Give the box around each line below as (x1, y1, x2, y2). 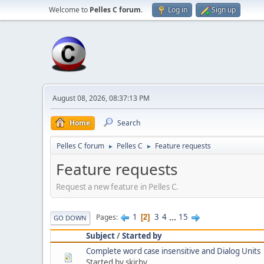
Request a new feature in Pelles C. (56, 181, 179, 192)
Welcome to (49, 5, 90, 15)
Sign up (212, 5, 236, 15)
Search (117, 118, 140, 128)
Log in (168, 5, 187, 15)
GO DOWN (54, 213, 87, 222)
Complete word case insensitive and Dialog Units (86, 245, 260, 256)
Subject (86, 230, 115, 241)
